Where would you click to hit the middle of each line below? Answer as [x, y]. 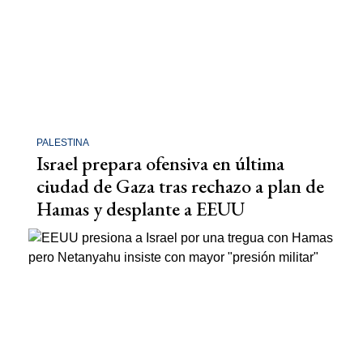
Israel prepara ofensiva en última [160, 163]
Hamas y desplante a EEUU [141, 209]
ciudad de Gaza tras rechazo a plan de [180, 186]
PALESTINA [63, 143]
